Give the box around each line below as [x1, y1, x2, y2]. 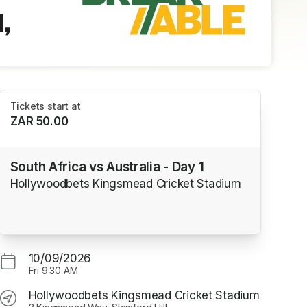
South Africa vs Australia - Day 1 [10, 158, 204, 175]
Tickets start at [10, 100, 81, 112]
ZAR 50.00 [10, 114, 69, 129]
